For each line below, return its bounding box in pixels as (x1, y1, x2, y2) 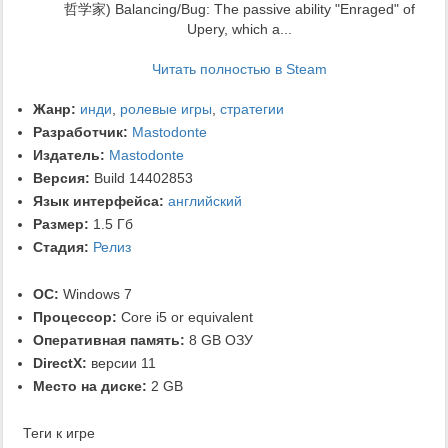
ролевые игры (120, 101, 212, 118)
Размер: (33, 216, 89, 233)
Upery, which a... (186, 21, 292, 38)
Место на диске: (33, 378, 147, 395)
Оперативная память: (33, 332, 185, 349)
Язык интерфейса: (33, 193, 164, 210)
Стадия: (33, 239, 89, 256)
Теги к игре (23, 425, 95, 442)
